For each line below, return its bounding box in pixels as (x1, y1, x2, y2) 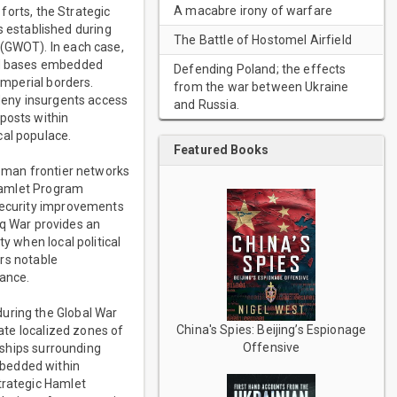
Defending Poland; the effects (174, 62, 346, 76)
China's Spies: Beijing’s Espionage (176, 323, 367, 338)
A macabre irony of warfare (174, 4, 333, 18)
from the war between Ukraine (174, 80, 349, 94)
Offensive (243, 340, 300, 355)
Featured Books (174, 143, 269, 157)
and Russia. (174, 97, 239, 112)
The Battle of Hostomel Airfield (174, 33, 352, 47)
